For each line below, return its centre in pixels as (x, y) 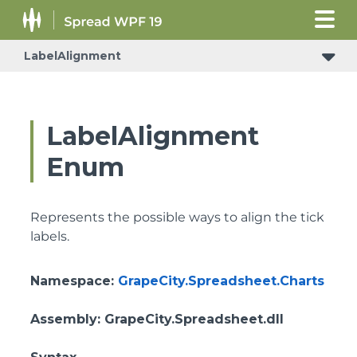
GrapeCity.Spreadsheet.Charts (221, 281)
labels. (50, 236)
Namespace (71, 281)
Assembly (64, 319)
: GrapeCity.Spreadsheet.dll (190, 319)
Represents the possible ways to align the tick (177, 217)
